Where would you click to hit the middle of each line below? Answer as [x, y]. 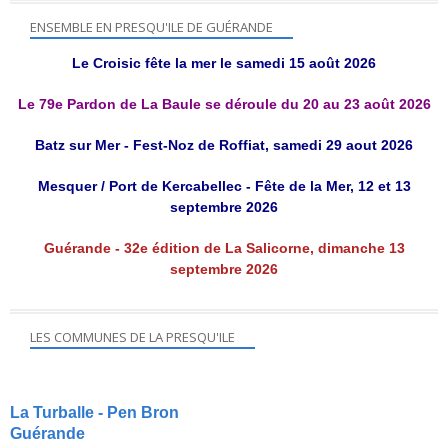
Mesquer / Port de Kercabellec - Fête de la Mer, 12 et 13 [224, 186]
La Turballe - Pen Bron [94, 413]
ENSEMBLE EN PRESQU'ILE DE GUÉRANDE [151, 27]
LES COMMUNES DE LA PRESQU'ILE [132, 337]
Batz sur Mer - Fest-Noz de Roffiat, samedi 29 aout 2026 [224, 145]
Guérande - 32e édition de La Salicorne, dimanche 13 [224, 248]
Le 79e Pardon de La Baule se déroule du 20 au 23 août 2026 [224, 104]
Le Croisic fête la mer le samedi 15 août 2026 [224, 63]
